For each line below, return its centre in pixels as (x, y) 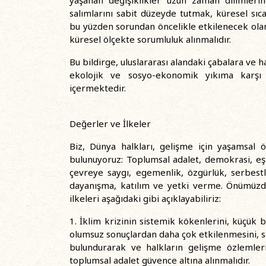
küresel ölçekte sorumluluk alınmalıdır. (150, 39)
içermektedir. (98, 88)
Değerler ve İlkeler (110, 123)
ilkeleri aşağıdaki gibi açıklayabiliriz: (145, 198)
